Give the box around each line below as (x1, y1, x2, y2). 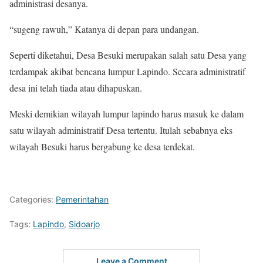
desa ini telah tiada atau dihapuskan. (9, 82, 142, 94)
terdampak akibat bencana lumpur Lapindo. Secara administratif (9, 65, 245, 77)
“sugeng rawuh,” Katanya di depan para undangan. (9, 23, 199, 35)
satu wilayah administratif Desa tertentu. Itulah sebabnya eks (9, 124, 232, 136)
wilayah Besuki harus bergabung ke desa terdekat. (9, 140, 195, 153)
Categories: (9, 194, 56, 204)
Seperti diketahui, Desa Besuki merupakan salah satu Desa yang (9, 49, 247, 61)
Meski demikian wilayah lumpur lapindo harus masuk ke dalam (9, 107, 244, 120)
